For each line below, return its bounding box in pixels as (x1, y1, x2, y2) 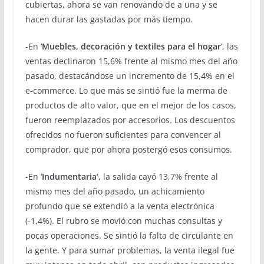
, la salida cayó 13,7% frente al (98, 170, 218, 182)
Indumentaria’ (41, 170, 98, 182)
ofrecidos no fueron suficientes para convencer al (25, 128, 221, 140)
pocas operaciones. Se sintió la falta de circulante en (25, 229, 233, 241)
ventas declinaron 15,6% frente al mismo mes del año (25, 55, 237, 67)
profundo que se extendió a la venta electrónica (25, 200, 214, 212)
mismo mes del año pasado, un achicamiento (25, 185, 204, 197)
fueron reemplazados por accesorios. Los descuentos (25, 114, 235, 126)
